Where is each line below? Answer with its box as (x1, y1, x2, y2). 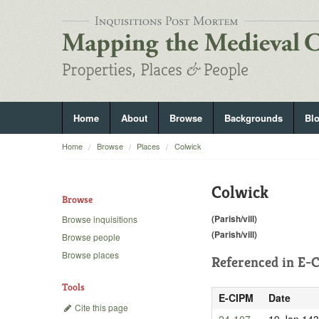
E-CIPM (218, 290, 253, 305)
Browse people (62, 231, 120, 244)
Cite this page (73, 300, 128, 313)
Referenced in (211, 253, 298, 271)
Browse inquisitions (62, 213, 137, 226)
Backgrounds (224, 111, 283, 125)
